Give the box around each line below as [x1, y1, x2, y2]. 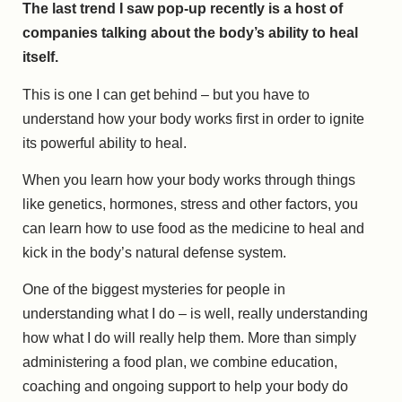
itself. [22, 49, 58, 66]
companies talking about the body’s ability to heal [22, 25, 358, 41]
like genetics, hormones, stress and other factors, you [22, 197, 358, 213]
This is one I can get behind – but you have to [22, 86, 310, 102]
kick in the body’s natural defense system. [22, 245, 286, 261]
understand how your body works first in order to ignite [22, 110, 364, 127]
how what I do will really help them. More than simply [22, 330, 356, 346]
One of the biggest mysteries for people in [22, 282, 285, 298]
